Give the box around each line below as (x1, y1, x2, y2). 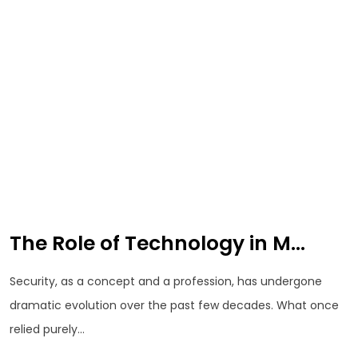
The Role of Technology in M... (10, 229, 305, 257)
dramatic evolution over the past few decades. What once (10, 297, 339, 314)
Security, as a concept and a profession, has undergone (10, 273, 322, 290)
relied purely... (10, 321, 85, 338)
